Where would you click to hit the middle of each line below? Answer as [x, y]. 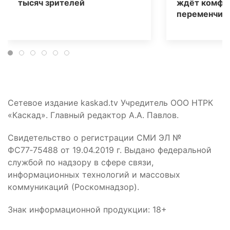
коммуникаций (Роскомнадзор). [73, 187]
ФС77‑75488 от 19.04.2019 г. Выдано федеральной [110, 150]
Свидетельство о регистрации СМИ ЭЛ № [94, 138]
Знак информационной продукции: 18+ [87, 210]
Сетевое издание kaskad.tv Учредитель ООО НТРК [110, 103]
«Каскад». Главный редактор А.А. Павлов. [93, 115]
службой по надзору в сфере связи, [81, 162]
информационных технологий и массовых [94, 175]
